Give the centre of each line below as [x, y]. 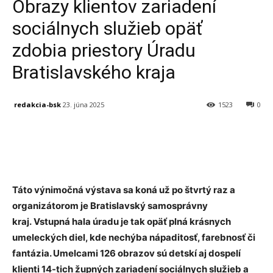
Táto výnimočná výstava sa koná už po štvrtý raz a [124, 190]
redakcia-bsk [37, 104]
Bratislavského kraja [94, 72]
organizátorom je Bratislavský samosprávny [110, 206]
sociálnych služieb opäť [107, 28]
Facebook [57, 136]
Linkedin [186, 136]
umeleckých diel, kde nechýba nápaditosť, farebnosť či [134, 238]
